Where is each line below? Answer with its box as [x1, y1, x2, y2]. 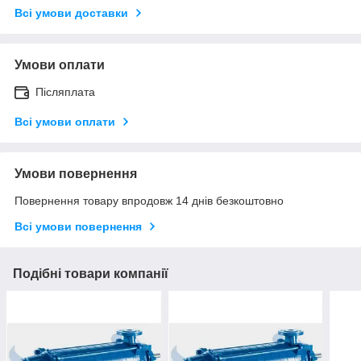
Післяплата [35, 85, 95, 98]
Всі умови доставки [15, 6, 128, 19]
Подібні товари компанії [13, 266, 168, 280]
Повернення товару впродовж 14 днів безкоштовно [15, 193, 284, 207]
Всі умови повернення [15, 219, 142, 233]
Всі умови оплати [15, 114, 115, 128]
